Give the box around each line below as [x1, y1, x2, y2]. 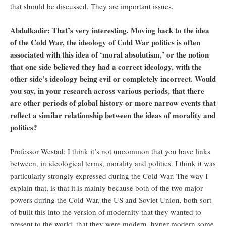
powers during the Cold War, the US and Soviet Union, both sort [10, 195, 211, 205]
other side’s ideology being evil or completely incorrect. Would [10, 73, 216, 85]
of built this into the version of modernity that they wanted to [10, 207, 201, 217]
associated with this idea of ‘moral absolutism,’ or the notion [10, 49, 209, 61]
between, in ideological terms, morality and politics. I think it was [10, 158, 216, 169]
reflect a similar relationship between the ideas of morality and [10, 109, 215, 121]
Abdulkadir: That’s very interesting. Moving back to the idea [10, 25, 209, 36]
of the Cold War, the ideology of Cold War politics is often [10, 37, 200, 48]
